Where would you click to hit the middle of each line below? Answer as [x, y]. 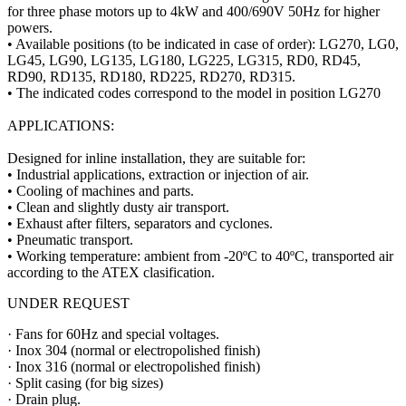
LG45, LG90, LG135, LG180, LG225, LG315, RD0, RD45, [184, 61]
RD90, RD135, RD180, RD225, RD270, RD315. [151, 77]
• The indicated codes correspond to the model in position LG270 [194, 93]
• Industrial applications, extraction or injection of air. [158, 175]
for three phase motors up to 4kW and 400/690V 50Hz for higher [193, 12]
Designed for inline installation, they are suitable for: [156, 159]
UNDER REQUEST [68, 304]
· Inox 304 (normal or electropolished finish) [134, 351]
